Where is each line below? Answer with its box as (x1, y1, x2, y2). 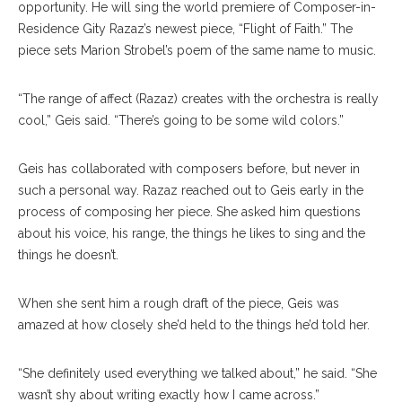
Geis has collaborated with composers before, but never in (18, 162, 360, 177)
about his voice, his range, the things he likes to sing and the (18, 226, 365, 241)
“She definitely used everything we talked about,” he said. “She (18, 366, 377, 381)
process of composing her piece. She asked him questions (18, 205, 361, 220)
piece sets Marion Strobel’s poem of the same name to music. (18, 43, 376, 58)
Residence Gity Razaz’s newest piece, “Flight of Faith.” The (18, 22, 353, 37)
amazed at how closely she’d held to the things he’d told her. (18, 318, 370, 333)
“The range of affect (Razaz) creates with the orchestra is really (18, 92, 379, 107)
